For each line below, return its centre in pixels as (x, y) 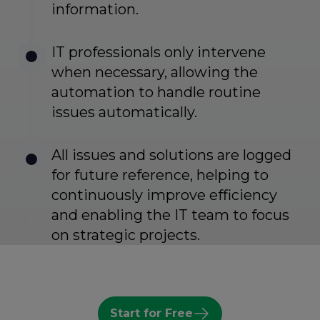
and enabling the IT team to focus (170, 215)
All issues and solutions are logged (171, 155)
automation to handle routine (156, 92)
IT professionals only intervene (159, 52)
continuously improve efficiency (164, 195)
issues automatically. (124, 112)
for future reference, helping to (160, 175)
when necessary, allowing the (155, 72)
